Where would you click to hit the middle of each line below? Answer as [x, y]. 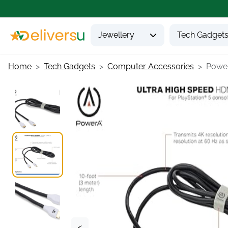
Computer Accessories [151, 66]
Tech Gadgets [69, 66]
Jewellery [116, 35]
